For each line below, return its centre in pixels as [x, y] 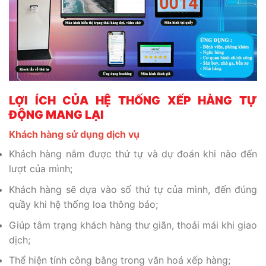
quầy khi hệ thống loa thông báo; [83, 205]
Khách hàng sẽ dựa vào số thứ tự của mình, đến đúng [133, 190]
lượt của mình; [41, 169]
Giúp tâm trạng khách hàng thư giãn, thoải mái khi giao [133, 225]
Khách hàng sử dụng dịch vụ [74, 134]
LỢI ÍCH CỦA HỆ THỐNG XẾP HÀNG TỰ [133, 100]
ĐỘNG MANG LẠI [56, 114]
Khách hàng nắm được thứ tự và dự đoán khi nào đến [133, 154]
